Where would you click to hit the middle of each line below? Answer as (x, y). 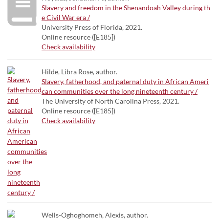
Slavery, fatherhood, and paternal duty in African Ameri (125, 81)
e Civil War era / (66, 17)
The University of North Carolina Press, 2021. (110, 101)
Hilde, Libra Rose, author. (79, 72)
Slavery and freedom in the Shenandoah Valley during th (126, 8)
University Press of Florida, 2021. (92, 27)
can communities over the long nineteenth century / (120, 91)
